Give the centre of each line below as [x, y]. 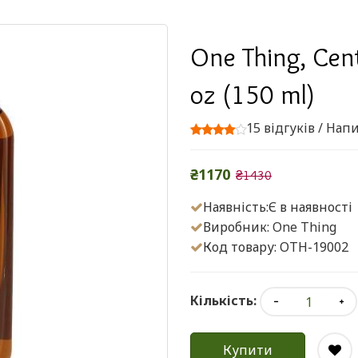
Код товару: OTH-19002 [276, 247]
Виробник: [238, 227]
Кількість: [223, 300]
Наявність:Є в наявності [278, 207]
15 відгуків [280, 128]
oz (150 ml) [253, 94]
